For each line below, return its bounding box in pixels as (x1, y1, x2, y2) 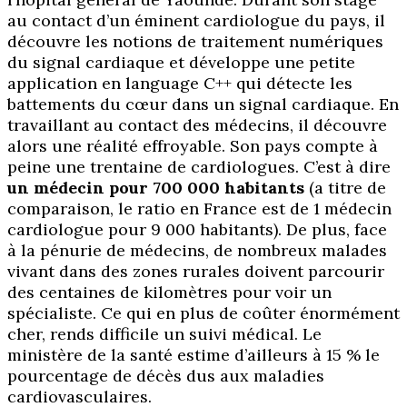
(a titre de (304, 177, 386, 199)
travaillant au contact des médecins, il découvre (7, 114, 387, 136)
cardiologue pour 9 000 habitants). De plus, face (7, 219, 387, 241)
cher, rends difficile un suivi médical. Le (7, 323, 322, 345)
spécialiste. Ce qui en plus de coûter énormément (7, 303, 400, 324)
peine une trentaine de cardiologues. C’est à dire (7, 156, 391, 178)
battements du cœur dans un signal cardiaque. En (7, 94, 399, 115)
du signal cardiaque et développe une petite (7, 52, 355, 74)
